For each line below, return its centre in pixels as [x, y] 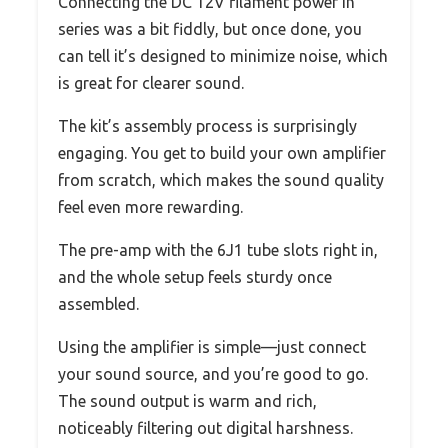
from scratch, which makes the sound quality [221, 179]
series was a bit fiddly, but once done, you [210, 28]
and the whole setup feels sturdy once [195, 276]
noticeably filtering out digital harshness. [205, 427]
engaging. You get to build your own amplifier [222, 152]
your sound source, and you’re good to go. [213, 373]
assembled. [98, 303]
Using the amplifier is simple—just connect [212, 346]
